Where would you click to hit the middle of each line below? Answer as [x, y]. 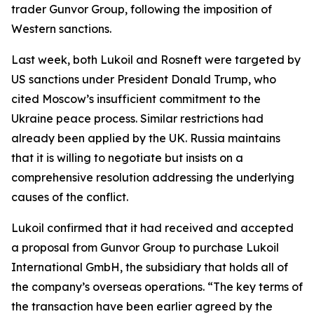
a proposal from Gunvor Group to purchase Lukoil [145, 247]
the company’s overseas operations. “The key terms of [157, 287]
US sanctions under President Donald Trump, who [144, 79]
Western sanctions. [61, 29]
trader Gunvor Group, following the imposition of [142, 9]
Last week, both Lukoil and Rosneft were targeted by [156, 60]
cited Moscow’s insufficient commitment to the [136, 99]
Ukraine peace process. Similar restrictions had [137, 118]
